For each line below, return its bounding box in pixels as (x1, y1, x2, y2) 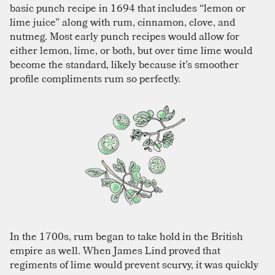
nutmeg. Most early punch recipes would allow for (10, 27, 239, 44)
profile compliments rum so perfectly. (10, 69, 180, 87)
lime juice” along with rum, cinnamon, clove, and (10, 13, 235, 30)
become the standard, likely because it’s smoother (10, 55, 239, 72)
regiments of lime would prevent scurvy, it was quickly (10, 255, 258, 273)
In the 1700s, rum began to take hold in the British (10, 227, 243, 244)
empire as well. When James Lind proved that (10, 241, 220, 258)
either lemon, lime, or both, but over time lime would (10, 41, 252, 58)
